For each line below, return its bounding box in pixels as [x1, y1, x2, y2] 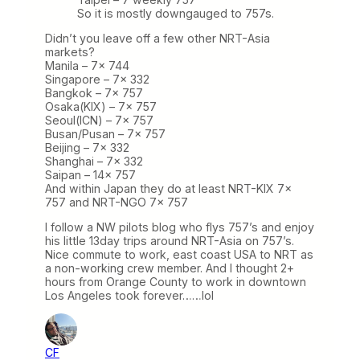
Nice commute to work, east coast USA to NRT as [45, 247, 313, 262]
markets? [45, 45, 95, 59]
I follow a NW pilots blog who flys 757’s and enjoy [45, 220, 314, 235]
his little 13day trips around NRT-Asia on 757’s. [45, 234, 294, 248]
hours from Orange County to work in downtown [45, 275, 306, 289]
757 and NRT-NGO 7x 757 [45, 195, 188, 210]
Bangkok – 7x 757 [45, 86, 143, 100]
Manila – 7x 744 [45, 59, 129, 73]
